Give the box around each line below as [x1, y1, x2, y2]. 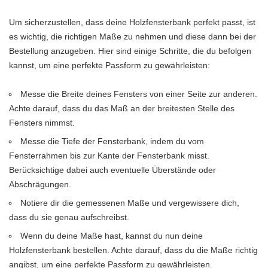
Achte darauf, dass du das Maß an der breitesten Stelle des [9, 103, 234, 114]
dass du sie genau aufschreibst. [9, 212, 129, 223]
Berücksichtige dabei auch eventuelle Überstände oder [9, 165, 216, 175]
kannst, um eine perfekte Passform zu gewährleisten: [9, 60, 210, 71]
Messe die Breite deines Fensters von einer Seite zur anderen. [20, 89, 258, 99]
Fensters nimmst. [9, 118, 75, 128]
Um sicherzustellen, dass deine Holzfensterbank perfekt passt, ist [9, 17, 255, 28]
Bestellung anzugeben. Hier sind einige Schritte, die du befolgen [9, 46, 251, 56]
